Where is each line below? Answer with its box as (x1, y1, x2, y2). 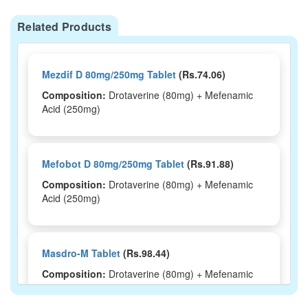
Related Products (17, 19, 112, 34)
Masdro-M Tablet (42, 246, 120, 260)
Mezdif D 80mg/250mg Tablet (42, 67, 176, 81)
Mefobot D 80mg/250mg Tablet (42, 157, 184, 170)
